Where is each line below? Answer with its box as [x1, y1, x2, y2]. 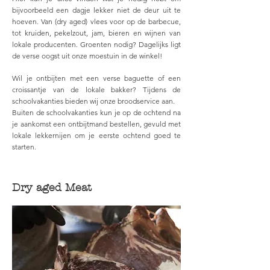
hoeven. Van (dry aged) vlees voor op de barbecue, [12, 17, 181, 26]
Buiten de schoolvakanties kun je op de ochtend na [12, 108, 181, 117]
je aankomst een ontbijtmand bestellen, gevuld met [12, 119, 181, 128]
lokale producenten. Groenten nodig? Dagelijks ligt [12, 40, 181, 49]
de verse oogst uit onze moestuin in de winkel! [12, 51, 166, 60]
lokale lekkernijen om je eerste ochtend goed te [12, 131, 181, 140]
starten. [12, 142, 38, 151]
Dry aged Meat [12, 181, 92, 194]
